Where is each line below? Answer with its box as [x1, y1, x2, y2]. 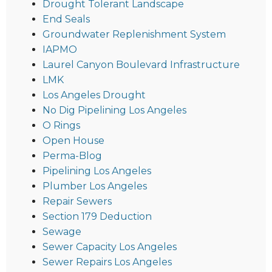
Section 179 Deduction [42, 210, 152, 222]
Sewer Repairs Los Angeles [42, 256, 172, 268]
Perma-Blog [42, 149, 102, 161]
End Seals [42, 13, 90, 25]
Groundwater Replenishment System [42, 28, 226, 40]
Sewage [42, 225, 81, 237]
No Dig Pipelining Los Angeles [42, 104, 186, 116]
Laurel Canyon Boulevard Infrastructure [42, 58, 240, 70]
